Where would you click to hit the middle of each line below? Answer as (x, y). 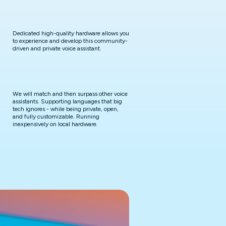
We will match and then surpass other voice (70, 94)
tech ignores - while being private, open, (66, 109)
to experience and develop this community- (70, 41)
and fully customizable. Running (56, 117)
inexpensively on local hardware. (55, 124)
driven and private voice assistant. (57, 48)
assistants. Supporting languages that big (67, 101)
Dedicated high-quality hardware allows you (71, 33)
